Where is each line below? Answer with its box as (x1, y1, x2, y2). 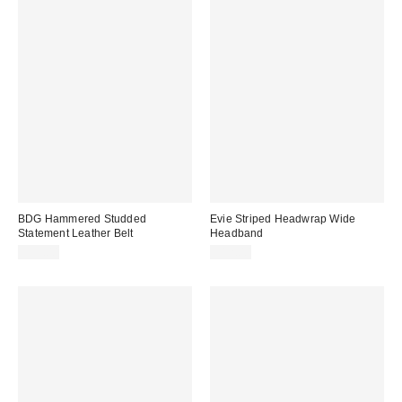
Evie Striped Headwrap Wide (210, 212, 356, 225)
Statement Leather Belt (18, 226, 134, 240)
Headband (210, 226, 264, 240)
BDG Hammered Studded (18, 212, 146, 225)
